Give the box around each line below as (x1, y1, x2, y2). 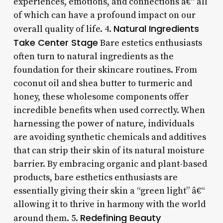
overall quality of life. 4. (13, 23, 113, 35)
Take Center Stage (13, 36, 98, 49)
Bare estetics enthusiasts (98, 37, 202, 49)
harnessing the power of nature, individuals (13, 117, 194, 129)
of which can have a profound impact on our (13, 9, 196, 21)
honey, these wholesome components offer (13, 91, 189, 103)
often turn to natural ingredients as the (13, 50, 174, 62)
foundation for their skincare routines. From (13, 64, 197, 76)
